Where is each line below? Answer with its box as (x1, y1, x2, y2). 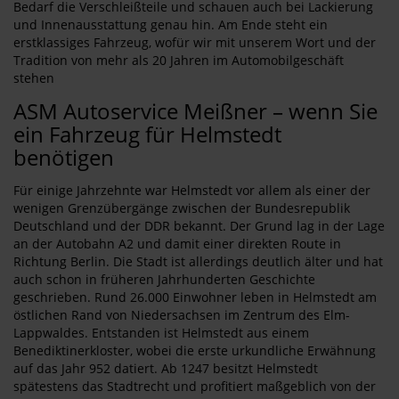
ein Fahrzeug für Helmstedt (13, 119, 281, 149)
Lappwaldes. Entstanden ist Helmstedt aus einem (13, 324, 309, 341)
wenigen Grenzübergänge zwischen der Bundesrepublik (13, 199, 350, 216)
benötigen (13, 142, 114, 172)
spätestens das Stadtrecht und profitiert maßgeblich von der (13, 378, 376, 395)
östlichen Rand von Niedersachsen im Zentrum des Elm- (13, 306, 350, 323)
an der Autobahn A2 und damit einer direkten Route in (13, 235, 341, 252)
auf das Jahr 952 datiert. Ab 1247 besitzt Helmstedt (13, 360, 318, 377)
